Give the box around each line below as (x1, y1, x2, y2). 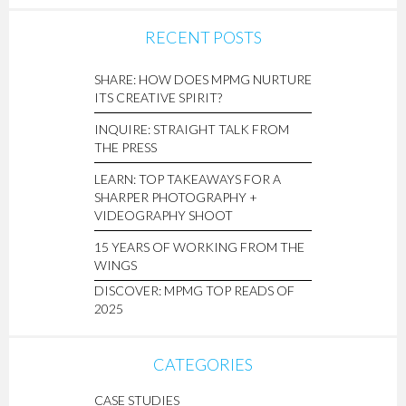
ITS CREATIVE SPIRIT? (94, 90, 222, 105)
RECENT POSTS (144, 27, 262, 47)
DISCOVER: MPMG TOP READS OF (94, 283, 295, 298)
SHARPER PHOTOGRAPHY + (94, 189, 257, 205)
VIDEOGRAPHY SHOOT (94, 208, 233, 223)
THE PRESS (94, 140, 157, 155)
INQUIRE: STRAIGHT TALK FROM (94, 121, 289, 137)
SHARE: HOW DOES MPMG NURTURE (94, 72, 312, 87)
